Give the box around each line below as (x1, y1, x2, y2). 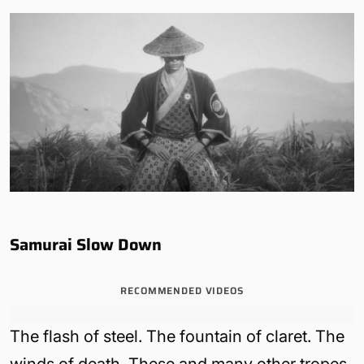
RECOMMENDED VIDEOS (120, 283, 244, 299)
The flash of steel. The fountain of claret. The (10, 327, 344, 347)
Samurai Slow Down (10, 232, 162, 258)
